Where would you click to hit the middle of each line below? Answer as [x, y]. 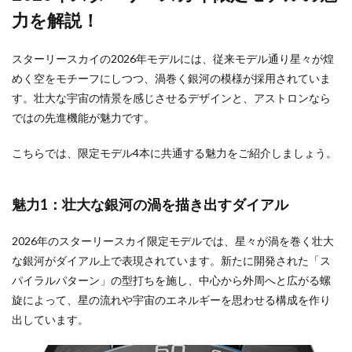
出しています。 [50, 320]
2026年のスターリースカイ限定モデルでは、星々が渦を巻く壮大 [173, 241]
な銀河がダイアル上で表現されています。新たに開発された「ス [171, 261]
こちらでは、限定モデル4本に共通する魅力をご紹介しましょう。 [174, 153]
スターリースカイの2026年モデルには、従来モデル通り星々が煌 [173, 59]
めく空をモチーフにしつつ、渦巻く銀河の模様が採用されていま [171, 79]
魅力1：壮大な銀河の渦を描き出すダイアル [150, 205]
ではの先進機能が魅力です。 [83, 118]
